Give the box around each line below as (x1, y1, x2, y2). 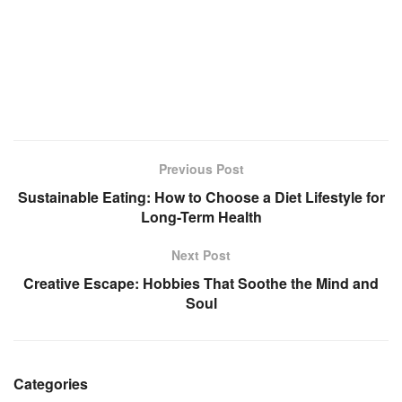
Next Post (171, 246, 231, 265)
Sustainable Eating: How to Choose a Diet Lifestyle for (17, 187, 385, 208)
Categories (13, 373, 88, 395)
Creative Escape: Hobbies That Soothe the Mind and (23, 273, 379, 294)
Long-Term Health (140, 206, 262, 228)
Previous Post (158, 160, 244, 179)
